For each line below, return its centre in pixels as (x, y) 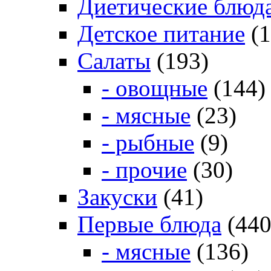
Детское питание (161, 34)
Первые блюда (149, 224)
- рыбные (148, 143)
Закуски (117, 197)
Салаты (114, 61)
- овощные (155, 88)
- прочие (144, 170)
